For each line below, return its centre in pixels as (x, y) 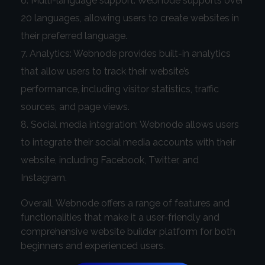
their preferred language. (74, 35)
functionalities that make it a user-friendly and (120, 217)
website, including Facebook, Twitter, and (110, 160)
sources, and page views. (75, 106)
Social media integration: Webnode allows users (135, 124)
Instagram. (44, 177)
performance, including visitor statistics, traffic (120, 89)
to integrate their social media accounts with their (128, 142)
